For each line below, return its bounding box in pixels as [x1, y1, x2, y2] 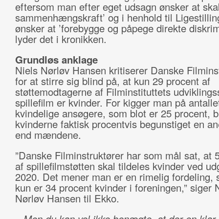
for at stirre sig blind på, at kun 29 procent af [15, 74, 210, 88]
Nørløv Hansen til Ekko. [15, 191, 119, 205]
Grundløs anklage [15, 52, 98, 66]
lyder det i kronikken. [15, 32, 107, 46]
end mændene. [15, 128, 81, 142]
